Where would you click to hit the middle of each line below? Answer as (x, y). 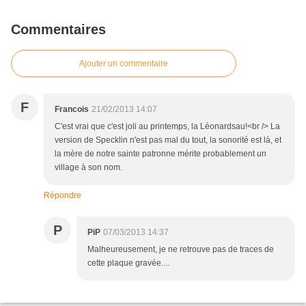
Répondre (62, 196)
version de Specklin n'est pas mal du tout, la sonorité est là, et (168, 140)
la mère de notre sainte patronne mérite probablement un (161, 154)
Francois (72, 110)
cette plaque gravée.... (128, 263)
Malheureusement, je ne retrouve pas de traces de (181, 250)
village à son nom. (88, 168)
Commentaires (58, 30)
